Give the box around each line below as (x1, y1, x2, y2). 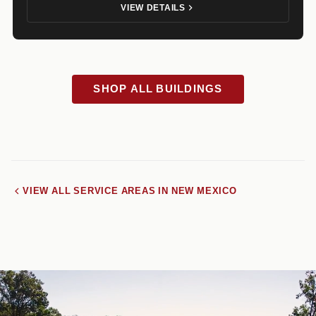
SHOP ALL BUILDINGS (93, 82, 223, 95)
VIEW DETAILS (121, 2, 186, 13)
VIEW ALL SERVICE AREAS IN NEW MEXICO (23, 185, 237, 196)
